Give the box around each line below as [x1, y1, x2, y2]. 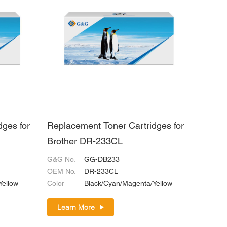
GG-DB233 [84, 156, 120, 163]
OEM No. [47, 168, 76, 175]
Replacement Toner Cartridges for [47, 122, 184, 131]
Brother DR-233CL [47, 137, 123, 146]
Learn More [57, 202, 95, 212]
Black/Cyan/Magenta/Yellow [84, 180, 172, 187]
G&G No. [47, 156, 75, 163]
